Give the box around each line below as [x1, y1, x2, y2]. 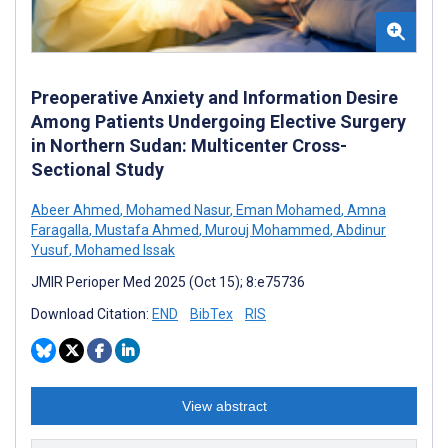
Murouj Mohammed [202, 221, 330, 238]
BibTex [190, 305, 233, 322]
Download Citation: [31, 305, 152, 322]
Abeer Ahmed [31, 201, 120, 218]
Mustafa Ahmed [92, 221, 199, 238]
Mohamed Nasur [123, 201, 230, 218]
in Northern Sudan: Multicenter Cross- [31, 134, 347, 156]
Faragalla [31, 221, 89, 238]
